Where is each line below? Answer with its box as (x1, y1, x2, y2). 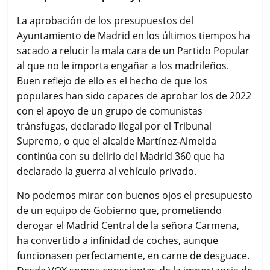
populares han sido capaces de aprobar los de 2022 (17, 89, 252, 102)
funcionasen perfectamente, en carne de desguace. (17, 248, 250, 262)
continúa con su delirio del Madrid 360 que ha (17, 149, 225, 163)
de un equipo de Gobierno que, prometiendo (17, 203, 222, 217)
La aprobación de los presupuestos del (17, 13, 194, 27)
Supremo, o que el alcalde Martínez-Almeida (17, 134, 217, 148)
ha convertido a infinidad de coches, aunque (17, 233, 219, 247)
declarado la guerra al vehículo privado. (17, 164, 197, 178)
